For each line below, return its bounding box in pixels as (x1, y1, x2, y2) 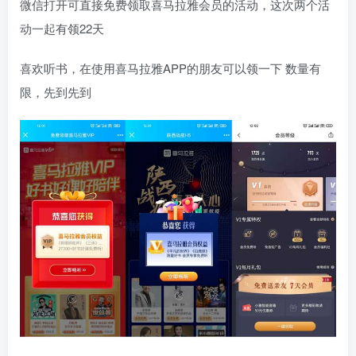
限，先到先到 (20, 83, 91, 101)
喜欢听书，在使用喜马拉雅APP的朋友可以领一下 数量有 (20, 60, 321, 77)
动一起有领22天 (20, 20, 104, 37)
